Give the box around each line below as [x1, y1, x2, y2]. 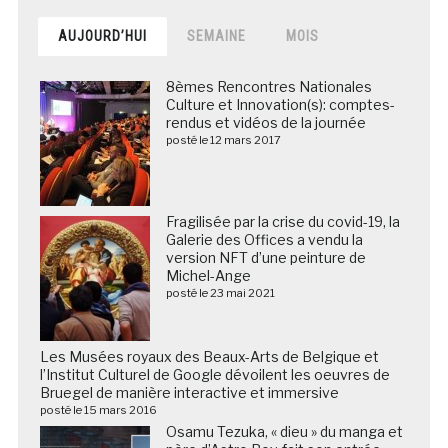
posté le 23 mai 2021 [165, 285, 275, 300]
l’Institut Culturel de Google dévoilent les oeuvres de [39, 365, 390, 383]
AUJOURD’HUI [57, 27, 147, 44]
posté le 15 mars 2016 [39, 402, 157, 417]
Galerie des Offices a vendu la [165, 230, 363, 248]
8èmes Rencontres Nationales [165, 77, 372, 95]
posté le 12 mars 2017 [165, 132, 281, 147]
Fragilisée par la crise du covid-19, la [165, 212, 400, 230]
